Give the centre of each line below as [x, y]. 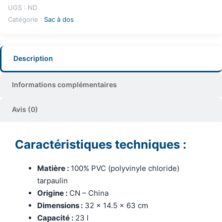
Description [33, 58]
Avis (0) [25, 110]
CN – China [88, 193]
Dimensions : [60, 206]
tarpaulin [53, 181]
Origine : [52, 193]
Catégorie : [26, 20]
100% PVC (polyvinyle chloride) [124, 168]
